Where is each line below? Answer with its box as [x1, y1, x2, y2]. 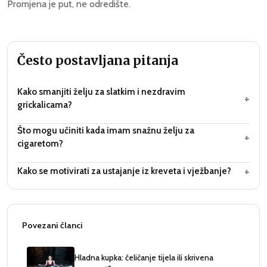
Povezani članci [22, 220, 83, 231]
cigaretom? [17, 138, 63, 150]
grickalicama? [17, 99, 72, 111]
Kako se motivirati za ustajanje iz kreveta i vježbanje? [17, 165, 231, 177]
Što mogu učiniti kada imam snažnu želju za [17, 125, 194, 136]
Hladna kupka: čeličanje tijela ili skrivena [74, 253, 213, 263]
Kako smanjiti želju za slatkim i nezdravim [17, 86, 185, 98]
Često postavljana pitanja [17, 53, 178, 69]
